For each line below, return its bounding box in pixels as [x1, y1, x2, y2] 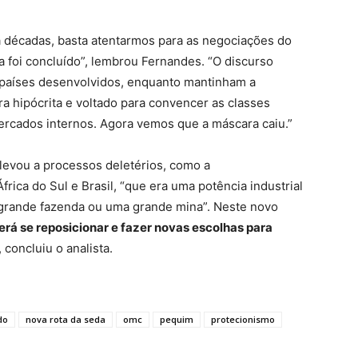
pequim [160, 313, 193, 325]
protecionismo [211, 313, 275, 325]
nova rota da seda [26, 313, 105, 325]
